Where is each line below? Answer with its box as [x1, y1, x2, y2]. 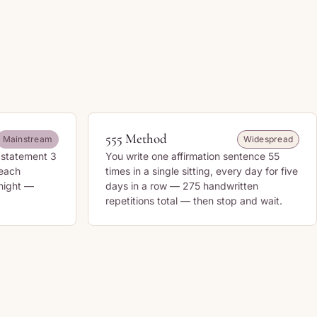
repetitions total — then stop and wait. [105, 195, 282, 207]
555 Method [105, 130, 167, 146]
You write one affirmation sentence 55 [105, 150, 279, 162]
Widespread [243, 134, 293, 144]
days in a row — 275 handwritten [105, 180, 258, 192]
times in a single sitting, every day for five [105, 165, 298, 177]
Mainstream [2, 134, 52, 144]
